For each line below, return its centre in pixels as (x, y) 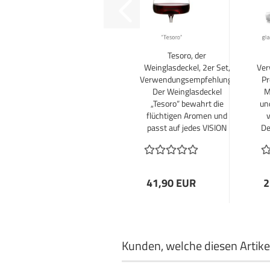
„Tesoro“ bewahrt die (187, 103)
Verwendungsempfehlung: (187, 79)
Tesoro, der (187, 55)
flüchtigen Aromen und (187, 115)
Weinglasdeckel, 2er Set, (187, 67)
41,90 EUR (171, 183)
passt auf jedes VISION (187, 127)
